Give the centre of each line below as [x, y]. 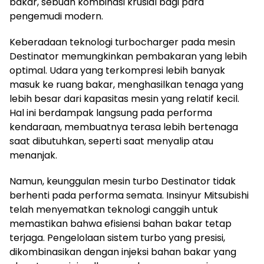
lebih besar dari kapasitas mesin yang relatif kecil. [124, 99]
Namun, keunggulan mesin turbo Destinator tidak [123, 181]
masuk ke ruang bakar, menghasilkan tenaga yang [126, 85]
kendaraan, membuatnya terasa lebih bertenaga [124, 127]
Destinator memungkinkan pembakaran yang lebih [128, 57]
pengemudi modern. [56, 16]
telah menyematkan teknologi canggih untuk [114, 210]
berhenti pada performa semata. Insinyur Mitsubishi [129, 196]
